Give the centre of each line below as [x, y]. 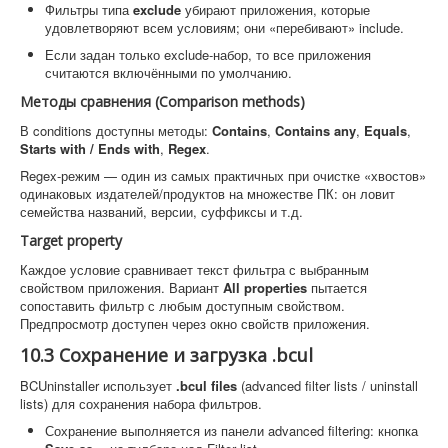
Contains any [315, 130]
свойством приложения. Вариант [121, 287]
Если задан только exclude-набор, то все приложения [208, 54]
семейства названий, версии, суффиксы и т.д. [161, 211]
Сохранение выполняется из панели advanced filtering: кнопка [231, 430]
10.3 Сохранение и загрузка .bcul [166, 355]
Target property [71, 240]
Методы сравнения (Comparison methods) [162, 101]
